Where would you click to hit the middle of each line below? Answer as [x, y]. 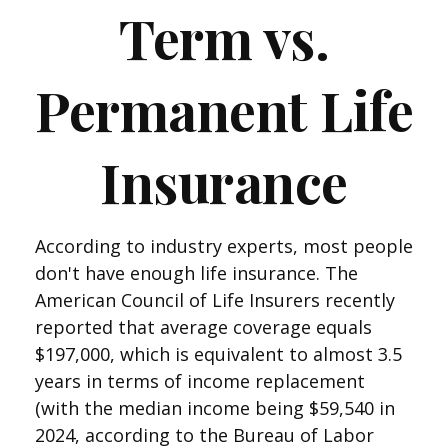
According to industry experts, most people [224, 246]
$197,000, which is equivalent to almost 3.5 [218, 354]
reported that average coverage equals [203, 327]
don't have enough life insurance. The [196, 273]
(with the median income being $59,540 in [215, 408]
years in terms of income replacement [200, 381]
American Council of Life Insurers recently [215, 300]
